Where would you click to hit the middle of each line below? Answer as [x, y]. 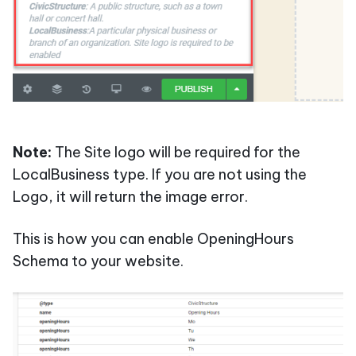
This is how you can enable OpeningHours [153, 239]
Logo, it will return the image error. [130, 197]
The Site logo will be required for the [178, 153]
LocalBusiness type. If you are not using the [160, 175]
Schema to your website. [98, 261]
